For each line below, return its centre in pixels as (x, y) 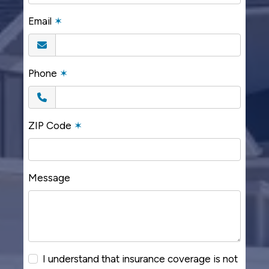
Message (49, 178)
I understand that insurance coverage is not (140, 259)
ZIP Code (51, 126)
